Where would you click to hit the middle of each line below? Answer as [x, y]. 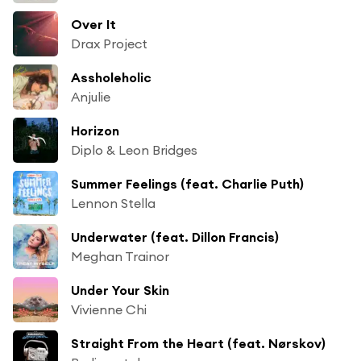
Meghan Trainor [120, 256]
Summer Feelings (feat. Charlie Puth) [187, 183]
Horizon [95, 130]
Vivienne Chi [109, 309]
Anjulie [91, 96]
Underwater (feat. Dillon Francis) [175, 237]
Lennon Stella [113, 203]
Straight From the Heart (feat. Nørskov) [198, 343]
